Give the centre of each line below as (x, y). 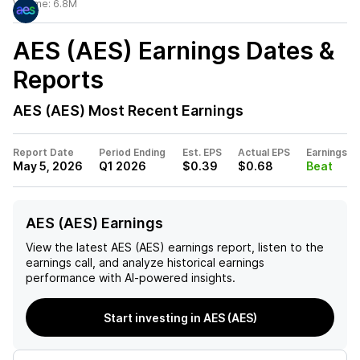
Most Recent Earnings (164, 110)
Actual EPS (264, 152)
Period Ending (133, 152)
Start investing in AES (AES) (180, 317)
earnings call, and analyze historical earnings (145, 262)
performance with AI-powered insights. (131, 278)
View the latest (67, 247)
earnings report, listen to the (244, 247)
